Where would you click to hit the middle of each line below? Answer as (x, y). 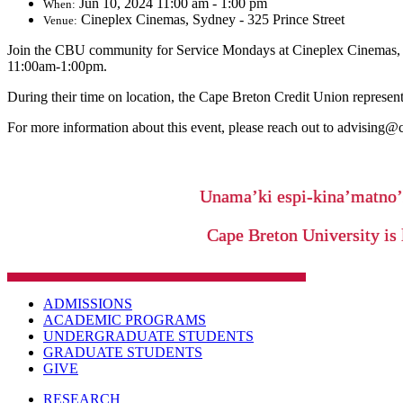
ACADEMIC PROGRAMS (125, 320)
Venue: (60, 21)
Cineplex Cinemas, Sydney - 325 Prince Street (213, 20)
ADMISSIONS (88, 304)
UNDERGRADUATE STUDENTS (148, 336)
